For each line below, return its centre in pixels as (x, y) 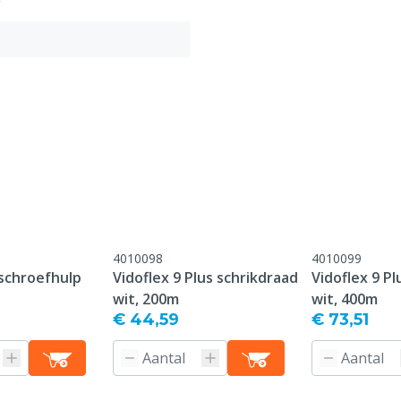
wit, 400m (345, 299)
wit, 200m (146, 299)
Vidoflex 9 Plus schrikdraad (205, 277)
